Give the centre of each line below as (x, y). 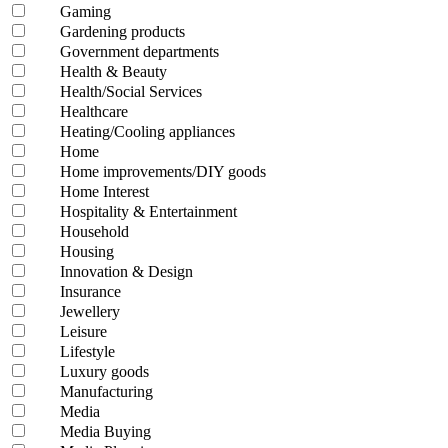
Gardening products (122, 32)
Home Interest (104, 192)
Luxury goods (104, 372)
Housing (87, 252)
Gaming (85, 12)
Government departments (139, 52)
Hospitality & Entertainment (148, 212)
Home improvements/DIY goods (163, 172)
